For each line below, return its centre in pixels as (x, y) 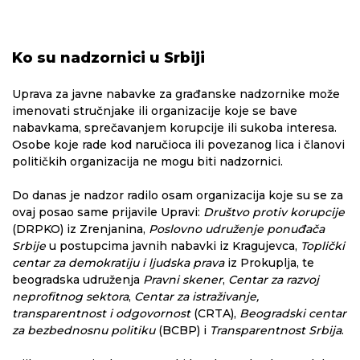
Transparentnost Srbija (276, 330)
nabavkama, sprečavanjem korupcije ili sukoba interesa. (174, 128)
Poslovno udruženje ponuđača (237, 229)
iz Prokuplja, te (269, 263)
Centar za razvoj (274, 280)
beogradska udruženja (78, 280)
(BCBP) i (184, 330)
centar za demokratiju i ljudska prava (118, 263)
